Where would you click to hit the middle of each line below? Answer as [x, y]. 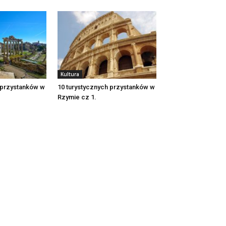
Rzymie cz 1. [77, 97]
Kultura [70, 74]
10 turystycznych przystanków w [106, 87]
